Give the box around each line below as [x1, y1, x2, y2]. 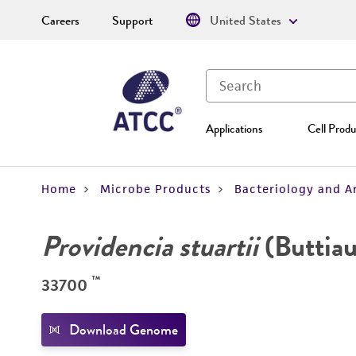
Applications [206, 120, 262, 137]
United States [210, 11, 281, 30]
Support [112, 11, 153, 30]
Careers [41, 11, 79, 30]
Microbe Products [100, 181, 211, 196]
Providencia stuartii [41, 226, 258, 267]
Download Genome [69, 319, 178, 340]
